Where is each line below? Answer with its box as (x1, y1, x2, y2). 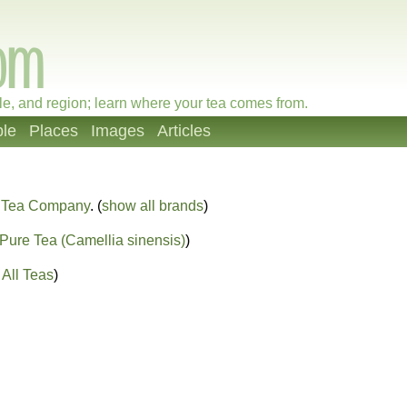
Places (29, 122, 78, 140)
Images (91, 122, 144, 140)
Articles (157, 122, 211, 140)
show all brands (102, 198, 203, 213)
